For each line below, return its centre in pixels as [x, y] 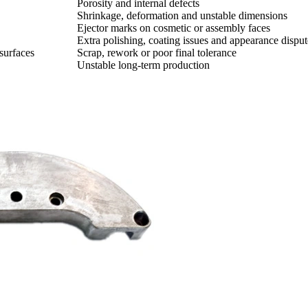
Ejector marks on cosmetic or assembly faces [174, 28]
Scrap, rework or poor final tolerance [157, 53]
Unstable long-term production [143, 65]
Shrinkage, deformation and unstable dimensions [182, 16]
